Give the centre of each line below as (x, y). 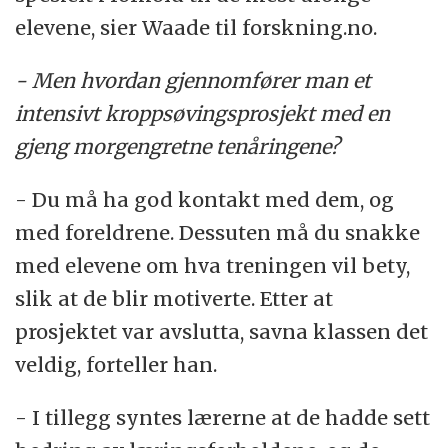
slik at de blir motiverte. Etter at (174, 298)
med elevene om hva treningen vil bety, (213, 265)
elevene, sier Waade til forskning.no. (196, 27)
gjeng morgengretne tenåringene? (178, 146)
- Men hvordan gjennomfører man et (193, 80)
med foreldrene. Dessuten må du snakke (218, 232)
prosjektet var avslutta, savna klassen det (222, 331)
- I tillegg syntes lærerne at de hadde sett (223, 417)
